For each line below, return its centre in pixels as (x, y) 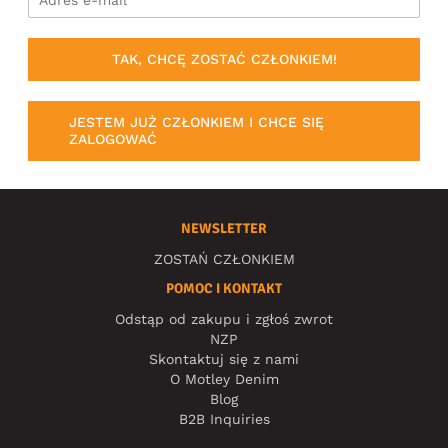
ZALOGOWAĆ (113, 138)
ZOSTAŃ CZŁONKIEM (224, 258)
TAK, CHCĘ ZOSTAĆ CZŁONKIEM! (224, 59)
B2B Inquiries (224, 418)
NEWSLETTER (224, 228)
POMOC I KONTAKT (224, 288)
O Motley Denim (224, 378)
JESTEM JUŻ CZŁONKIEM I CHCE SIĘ (196, 121)
